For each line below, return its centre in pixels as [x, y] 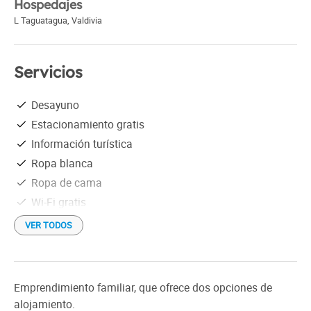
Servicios [48, 72]
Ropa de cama [67, 182]
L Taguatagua [41, 20]
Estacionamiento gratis [88, 124]
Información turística [82, 143]
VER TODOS [49, 225]
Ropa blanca [62, 163]
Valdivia [87, 20]
